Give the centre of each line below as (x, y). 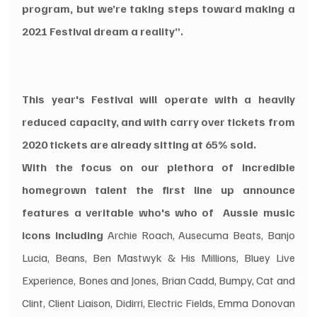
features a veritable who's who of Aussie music (158, 212)
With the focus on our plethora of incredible (158, 167)
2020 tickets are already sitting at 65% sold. (140, 144)
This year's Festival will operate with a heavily (158, 99)
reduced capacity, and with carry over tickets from (158, 121)
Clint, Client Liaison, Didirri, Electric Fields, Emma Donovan (158, 302)
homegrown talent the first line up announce (158, 189)
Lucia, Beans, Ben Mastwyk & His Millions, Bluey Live (158, 257)
